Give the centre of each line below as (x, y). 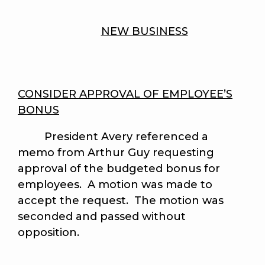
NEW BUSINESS (144, 32)
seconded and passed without (102, 217)
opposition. (49, 233)
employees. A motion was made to (115, 185)
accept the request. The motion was (121, 201)
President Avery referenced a (113, 137)
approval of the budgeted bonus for (119, 169)
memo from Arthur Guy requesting (116, 153)
